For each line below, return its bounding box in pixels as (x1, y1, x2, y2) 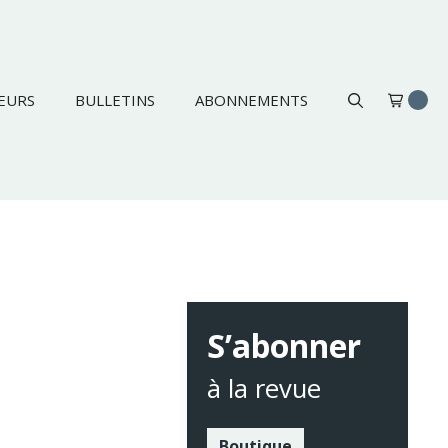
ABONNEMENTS (195, 90, 308, 110)
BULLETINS (75, 90, 155, 110)
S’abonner (207, 324, 362, 367)
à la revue (207, 371, 322, 406)
